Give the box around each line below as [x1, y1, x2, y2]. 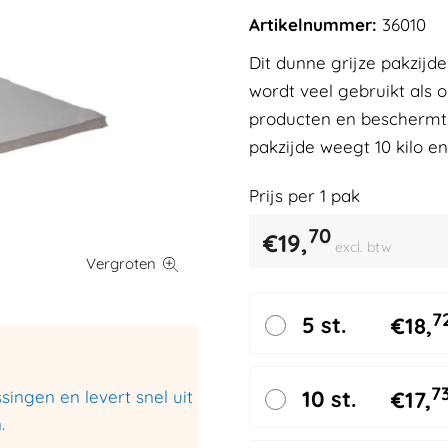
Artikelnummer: [248, 13, 377, 35]
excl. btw [334, 237, 392, 256]
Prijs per [248, 184, 320, 206]
